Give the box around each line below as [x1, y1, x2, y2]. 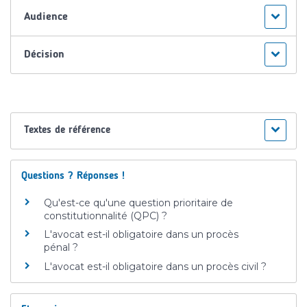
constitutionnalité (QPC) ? [44, 209, 167, 222]
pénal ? [44, 241, 78, 254]
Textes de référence [24, 125, 111, 136]
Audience [24, 11, 69, 23]
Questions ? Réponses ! [21, 171, 125, 182]
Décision [24, 49, 65, 60]
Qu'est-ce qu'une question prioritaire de [44, 196, 233, 209]
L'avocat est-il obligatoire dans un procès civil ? [44, 260, 267, 273]
